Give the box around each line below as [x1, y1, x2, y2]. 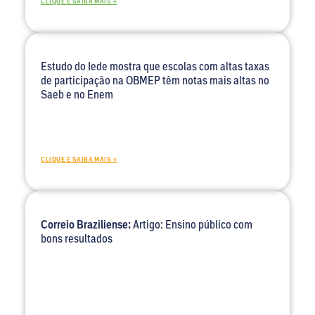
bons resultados [41, 230, 113, 246]
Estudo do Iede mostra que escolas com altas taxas [41, 58, 270, 74]
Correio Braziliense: [41, 216, 131, 232]
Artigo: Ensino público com [131, 216, 253, 232]
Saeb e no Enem [41, 86, 114, 102]
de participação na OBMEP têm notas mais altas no [41, 72, 270, 88]
